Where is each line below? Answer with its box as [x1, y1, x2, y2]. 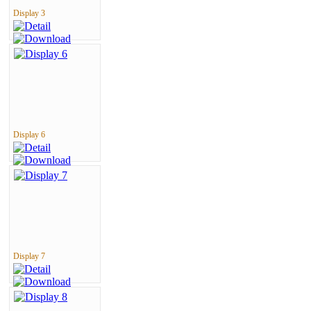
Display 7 [13, 251, 45, 261]
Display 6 [13, 130, 45, 140]
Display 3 [13, 8, 45, 18]
